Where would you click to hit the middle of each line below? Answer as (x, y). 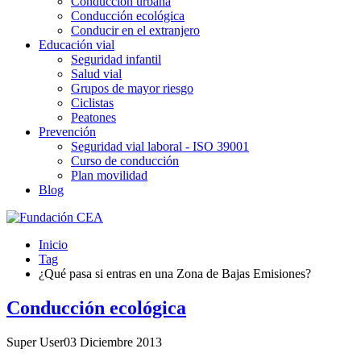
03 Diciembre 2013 (113, 342)
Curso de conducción (125, 161)
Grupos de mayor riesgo (132, 88)
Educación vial (77, 45)
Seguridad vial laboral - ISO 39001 (160, 146)
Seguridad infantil (116, 59)
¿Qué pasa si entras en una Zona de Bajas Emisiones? (175, 274)
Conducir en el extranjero (135, 30)
